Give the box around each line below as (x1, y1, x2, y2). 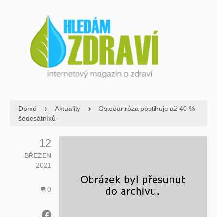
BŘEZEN (24, 151, 51, 159)
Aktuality (55, 104, 80, 112)
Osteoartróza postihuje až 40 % (98, 104, 195, 112)
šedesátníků (18, 114, 56, 122)
